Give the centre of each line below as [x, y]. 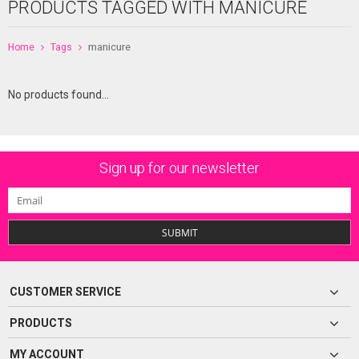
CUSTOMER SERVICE [65, 292]
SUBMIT [179, 233]
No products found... [58, 95]
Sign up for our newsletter [179, 168]
